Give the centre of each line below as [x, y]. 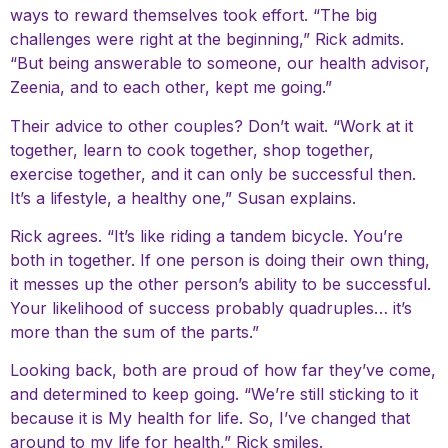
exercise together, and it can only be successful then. [213, 173]
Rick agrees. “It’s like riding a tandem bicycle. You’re [206, 235]
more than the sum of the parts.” [134, 331]
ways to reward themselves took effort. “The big [193, 15]
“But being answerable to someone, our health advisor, [220, 63]
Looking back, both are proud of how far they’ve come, [223, 370]
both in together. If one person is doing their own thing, [220, 259]
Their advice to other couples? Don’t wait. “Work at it [211, 125]
